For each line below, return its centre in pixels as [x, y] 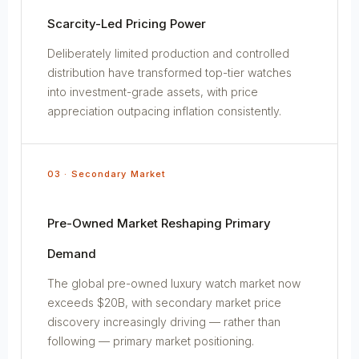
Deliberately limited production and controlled [168, 53]
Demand [72, 253]
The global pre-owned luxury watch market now [174, 283]
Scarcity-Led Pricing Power [127, 23]
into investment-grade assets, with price [153, 91]
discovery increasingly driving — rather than [164, 321]
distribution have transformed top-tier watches [169, 72]
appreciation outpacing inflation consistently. [164, 111]
